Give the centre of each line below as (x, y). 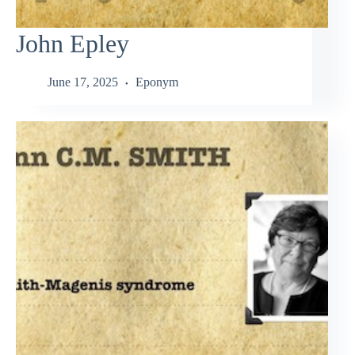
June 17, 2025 (83, 82)
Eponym (157, 82)
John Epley (73, 43)
